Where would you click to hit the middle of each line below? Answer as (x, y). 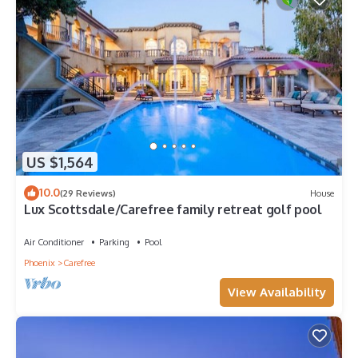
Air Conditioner (54, 243)
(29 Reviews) (88, 193)
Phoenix (40, 263)
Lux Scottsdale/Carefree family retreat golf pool (173, 210)
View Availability (277, 292)
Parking (114, 243)
